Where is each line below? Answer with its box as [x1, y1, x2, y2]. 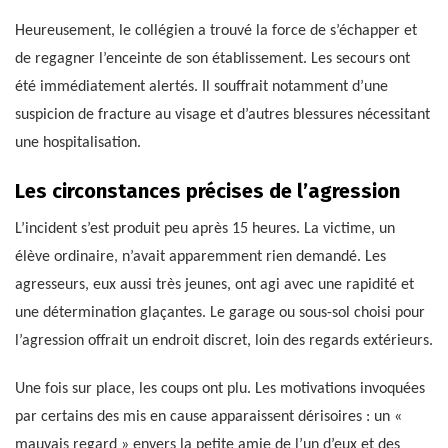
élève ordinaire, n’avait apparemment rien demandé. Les [15, 248, 386, 265]
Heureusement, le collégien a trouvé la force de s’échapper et [15, 22, 417, 39]
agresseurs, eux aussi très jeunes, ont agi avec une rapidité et [15, 276, 414, 293]
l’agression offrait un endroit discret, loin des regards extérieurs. [15, 332, 433, 349]
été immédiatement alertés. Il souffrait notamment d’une [15, 78, 388, 95]
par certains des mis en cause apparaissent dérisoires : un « [15, 408, 402, 425]
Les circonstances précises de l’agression [15, 178, 400, 203]
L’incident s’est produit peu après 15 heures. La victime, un [15, 220, 395, 237]
